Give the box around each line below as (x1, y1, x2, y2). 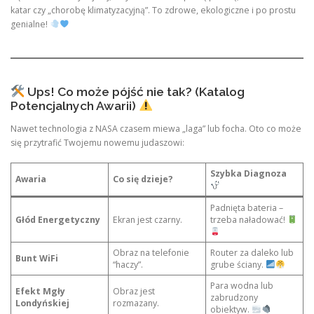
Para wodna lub (210, 280, 274, 292)
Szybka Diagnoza (210, 168, 287, 180)
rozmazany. (113, 297, 160, 310)
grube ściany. (210, 259, 266, 271)
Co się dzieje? (113, 173, 174, 186)
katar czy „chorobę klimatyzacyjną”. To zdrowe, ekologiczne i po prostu (11, 4, 296, 16)
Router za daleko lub (210, 247, 294, 259)
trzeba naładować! (210, 214, 288, 226)
